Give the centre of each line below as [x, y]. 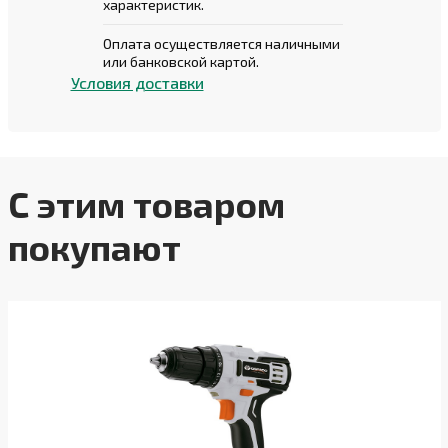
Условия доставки [137, 82]
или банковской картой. [180, 61]
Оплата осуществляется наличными [221, 43]
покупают [94, 246]
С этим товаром [146, 203]
